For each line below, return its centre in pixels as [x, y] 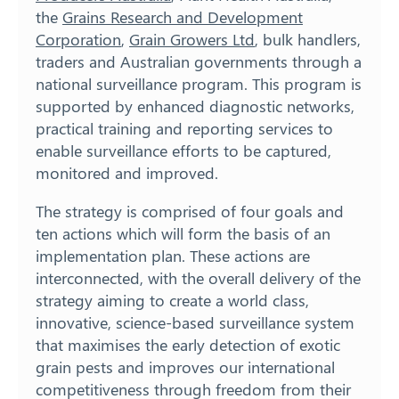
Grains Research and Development [183, 17]
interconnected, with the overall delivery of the [198, 278]
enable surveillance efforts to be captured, [183, 151]
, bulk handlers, [308, 40]
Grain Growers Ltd [192, 40]
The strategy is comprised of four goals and [190, 212]
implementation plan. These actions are [173, 256]
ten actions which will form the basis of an [183, 234]
